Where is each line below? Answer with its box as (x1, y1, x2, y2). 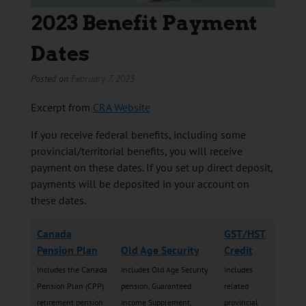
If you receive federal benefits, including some (30, 127, 246, 141)
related (223, 280, 249, 291)
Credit (223, 242, 253, 257)
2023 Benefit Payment (30, 10, 258, 35)
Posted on (30, 71, 71, 85)
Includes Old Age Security (120, 264, 208, 275)
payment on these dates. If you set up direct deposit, (30, 160, 273, 174)
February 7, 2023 (70, 71, 135, 85)
